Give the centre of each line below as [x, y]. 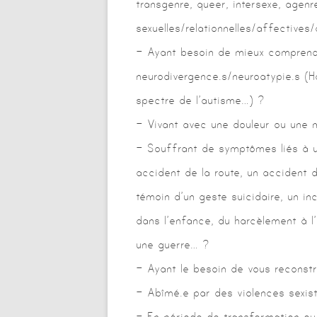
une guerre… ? [173, 244]
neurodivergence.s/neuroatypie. [215, 76]
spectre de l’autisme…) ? [200, 100]
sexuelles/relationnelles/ [196, 28]
